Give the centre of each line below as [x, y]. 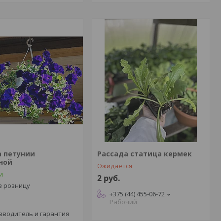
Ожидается [114, 166]
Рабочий [123, 202]
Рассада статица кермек [144, 154]
